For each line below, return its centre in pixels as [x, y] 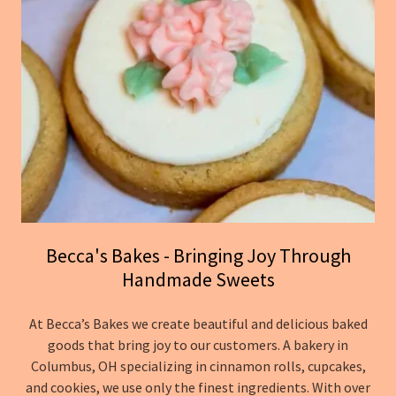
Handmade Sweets [198, 279]
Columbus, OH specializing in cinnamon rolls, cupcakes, [198, 366]
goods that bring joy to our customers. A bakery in [198, 345]
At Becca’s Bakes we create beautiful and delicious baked [198, 324]
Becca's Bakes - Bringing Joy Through [198, 255]
